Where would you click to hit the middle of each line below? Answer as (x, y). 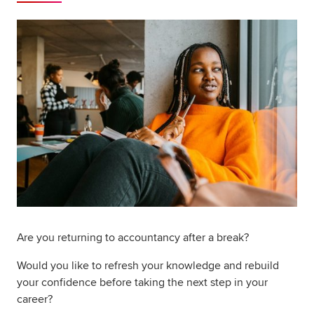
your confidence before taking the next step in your (142, 282)
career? (35, 299)
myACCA (39, 25)
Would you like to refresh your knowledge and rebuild (148, 265)
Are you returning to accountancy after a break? (133, 237)
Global (253, 24)
